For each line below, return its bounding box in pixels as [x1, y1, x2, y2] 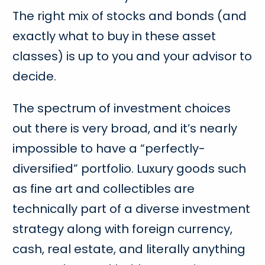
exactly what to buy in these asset [12, 28, 216, 45]
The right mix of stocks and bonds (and [12, 8, 247, 25]
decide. [12, 68, 57, 85]
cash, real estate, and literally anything [12, 241, 246, 258]
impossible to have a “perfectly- [12, 140, 206, 157]
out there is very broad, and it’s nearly [12, 120, 238, 137]
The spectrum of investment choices [12, 100, 231, 117]
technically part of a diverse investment [12, 201, 251, 218]
